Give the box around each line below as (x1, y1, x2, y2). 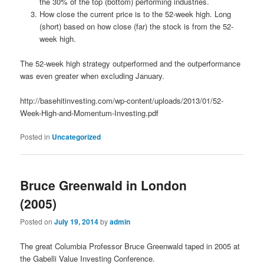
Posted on (20, 216, 55, 227)
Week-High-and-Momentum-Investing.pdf (20, 107, 159, 118)
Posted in (20, 131, 51, 141)
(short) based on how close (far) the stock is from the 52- (39, 20, 233, 32)
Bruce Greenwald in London (20, 176, 187, 194)
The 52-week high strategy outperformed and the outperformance (20, 57, 241, 69)
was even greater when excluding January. (20, 70, 165, 81)
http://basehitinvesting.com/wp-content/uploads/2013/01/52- (20, 94, 224, 106)
